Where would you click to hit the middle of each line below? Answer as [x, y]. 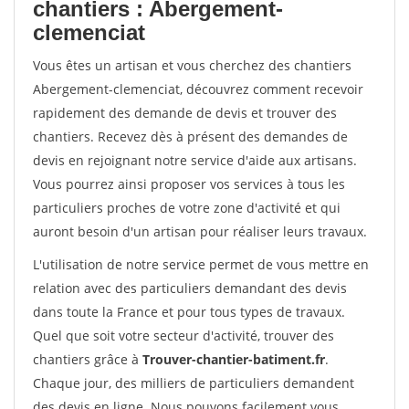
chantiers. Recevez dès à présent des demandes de [190, 136]
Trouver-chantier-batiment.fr [234, 359]
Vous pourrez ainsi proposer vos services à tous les [189, 184]
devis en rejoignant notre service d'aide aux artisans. [195, 160]
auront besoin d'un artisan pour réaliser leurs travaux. [200, 231]
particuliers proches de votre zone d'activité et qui [187, 208]
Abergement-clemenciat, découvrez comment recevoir [198, 89]
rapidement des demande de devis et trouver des [185, 113]
